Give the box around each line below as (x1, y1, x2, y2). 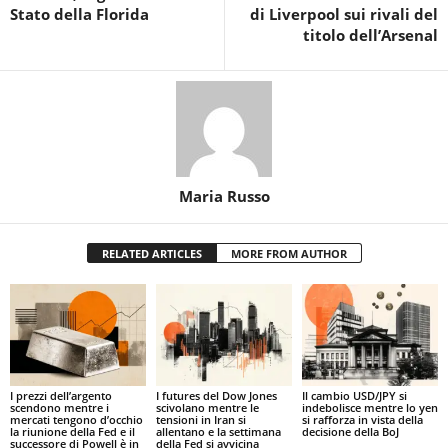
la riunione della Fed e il (10, 423, 135, 439)
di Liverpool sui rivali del (250, 4, 438, 24)
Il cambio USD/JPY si (301, 387, 407, 403)
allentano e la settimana (155, 423, 281, 439)
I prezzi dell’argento (10, 387, 112, 403)
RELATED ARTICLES (101, 246, 202, 261)
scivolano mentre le (155, 399, 259, 415)
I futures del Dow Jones (155, 387, 277, 403)
